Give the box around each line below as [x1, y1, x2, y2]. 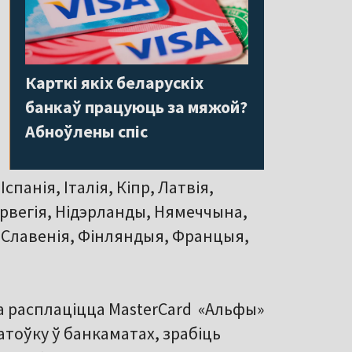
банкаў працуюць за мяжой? [25, 95, 247, 118]
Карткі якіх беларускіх [25, 71, 203, 93]
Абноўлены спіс [25, 119, 148, 142]
